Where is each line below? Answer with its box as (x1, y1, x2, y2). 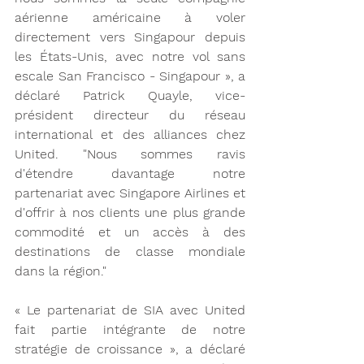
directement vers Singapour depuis (15, 28, 245, 45)
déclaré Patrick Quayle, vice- (15, 87, 245, 103)
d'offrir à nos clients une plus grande (15, 204, 245, 220)
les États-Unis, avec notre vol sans (15, 48, 245, 64)
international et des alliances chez (15, 126, 245, 142)
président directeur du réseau (15, 106, 245, 123)
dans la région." (15, 262, 106, 279)
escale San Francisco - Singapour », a (15, 67, 245, 84)
